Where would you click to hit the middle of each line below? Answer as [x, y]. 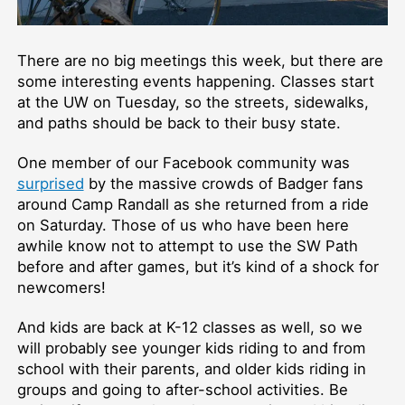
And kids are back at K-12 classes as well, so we [189, 327]
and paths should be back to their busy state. [181, 123]
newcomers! [61, 288]
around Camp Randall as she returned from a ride [193, 205]
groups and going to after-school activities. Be [182, 390]
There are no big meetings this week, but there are [200, 61]
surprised [50, 184]
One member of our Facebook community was [183, 163]
